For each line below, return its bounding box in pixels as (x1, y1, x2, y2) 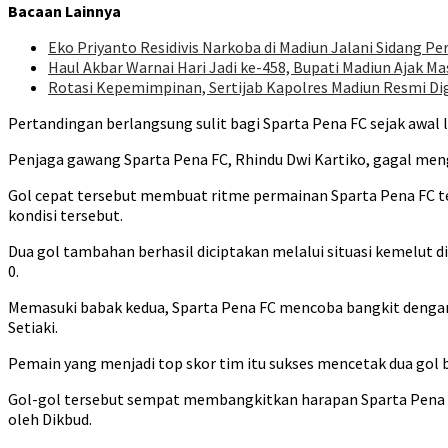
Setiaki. (8, 317, 58, 338)
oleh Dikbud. (8, 409, 92, 430)
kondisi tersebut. (8, 205, 123, 226)
